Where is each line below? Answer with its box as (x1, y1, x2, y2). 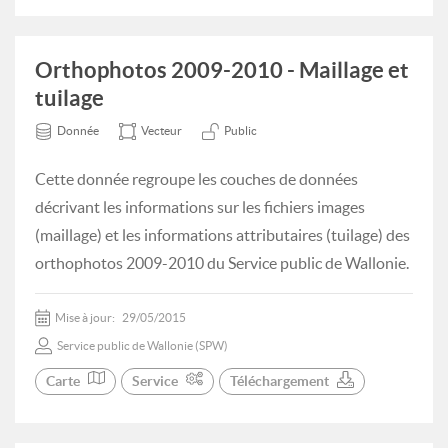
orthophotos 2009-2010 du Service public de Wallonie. (35, 254, 409, 272)
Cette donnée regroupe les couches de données (35, 170, 358, 188)
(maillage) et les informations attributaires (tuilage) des (35, 226, 410, 244)
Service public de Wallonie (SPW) (57, 339, 228, 352)
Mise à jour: (55, 311, 117, 324)
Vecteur (141, 124, 182, 137)
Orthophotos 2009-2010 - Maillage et (35, 57, 409, 82)
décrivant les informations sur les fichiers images (35, 198, 365, 216)
